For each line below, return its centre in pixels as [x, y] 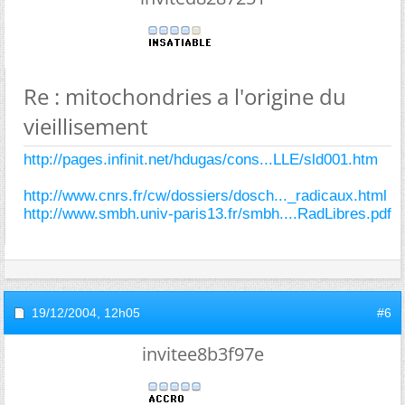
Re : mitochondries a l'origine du [185, 96]
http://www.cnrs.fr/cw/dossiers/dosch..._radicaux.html [205, 195]
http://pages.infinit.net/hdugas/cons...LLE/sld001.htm [201, 159]
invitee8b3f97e [202, 353]
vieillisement [86, 126]
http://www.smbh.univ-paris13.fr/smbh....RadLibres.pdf [207, 213]
